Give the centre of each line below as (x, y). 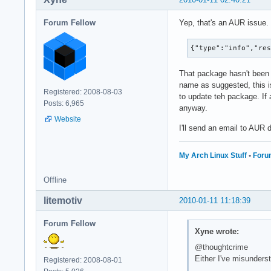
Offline (55, 180)
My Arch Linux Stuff (213, 155)
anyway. (193, 108)
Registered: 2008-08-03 (83, 92)
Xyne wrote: (217, 232)
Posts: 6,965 (64, 103)
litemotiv (63, 200)
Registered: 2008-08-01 (83, 260)
